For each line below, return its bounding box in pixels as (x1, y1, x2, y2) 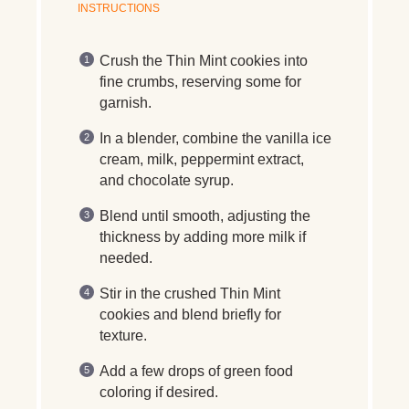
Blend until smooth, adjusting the (100, 207, 310, 224)
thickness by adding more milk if (100, 228, 306, 245)
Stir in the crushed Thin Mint (100, 285, 280, 301)
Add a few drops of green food (100, 362, 293, 379)
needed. (100, 249, 152, 266)
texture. (100, 327, 147, 343)
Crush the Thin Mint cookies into (100, 52, 308, 68)
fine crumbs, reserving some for (100, 73, 301, 89)
